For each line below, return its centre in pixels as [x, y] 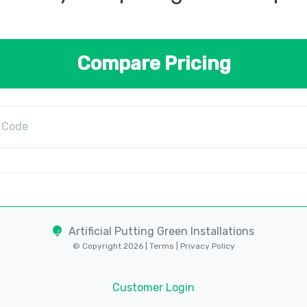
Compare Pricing [153, 63]
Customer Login [153, 287]
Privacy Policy [206, 246]
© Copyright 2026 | [111, 246]
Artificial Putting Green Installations [161, 231]
